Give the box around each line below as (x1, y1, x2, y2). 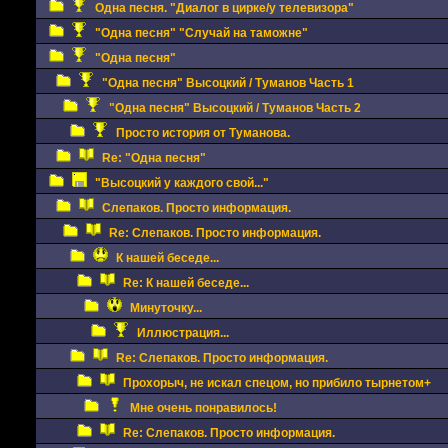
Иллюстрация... (136, 326, 229, 340)
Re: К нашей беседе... (122, 276, 249, 290)
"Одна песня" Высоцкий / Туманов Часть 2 (108, 101, 361, 115)
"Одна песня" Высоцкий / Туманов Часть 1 (101, 76, 354, 90)
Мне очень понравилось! (129, 401, 277, 415)
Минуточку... (129, 301, 202, 315)
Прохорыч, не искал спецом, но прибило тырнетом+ (122, 376, 431, 390)
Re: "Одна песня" (101, 151, 206, 165)
